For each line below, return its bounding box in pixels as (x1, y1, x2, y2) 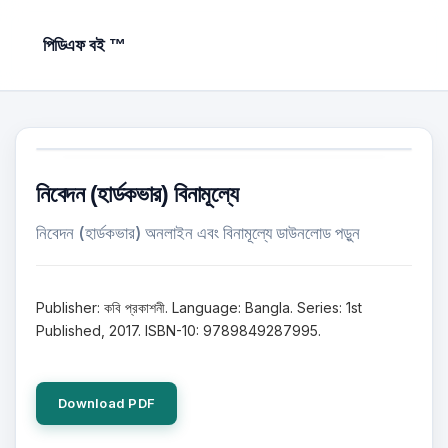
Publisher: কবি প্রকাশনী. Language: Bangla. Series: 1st (36, 299, 362, 316)
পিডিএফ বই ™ (43, 36, 126, 55)
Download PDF (58, 395, 156, 411)
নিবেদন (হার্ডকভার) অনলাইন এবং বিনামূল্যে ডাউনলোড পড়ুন (36, 223, 360, 243)
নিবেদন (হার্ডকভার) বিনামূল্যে (36, 181, 239, 207)
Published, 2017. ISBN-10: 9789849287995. (36, 322, 321, 339)
